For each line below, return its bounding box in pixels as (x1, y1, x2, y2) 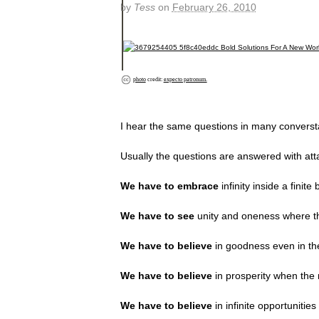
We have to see (120, 209, 197, 221)
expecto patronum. (163, 75, 207, 83)
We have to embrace (120, 179, 219, 192)
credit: (145, 75, 164, 83)
